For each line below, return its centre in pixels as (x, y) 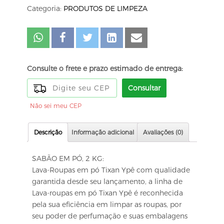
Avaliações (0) (163, 132)
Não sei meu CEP (56, 105)
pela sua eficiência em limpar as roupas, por (107, 205)
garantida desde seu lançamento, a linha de (107, 182)
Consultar (144, 88)
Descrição (48, 132)
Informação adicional (102, 132)
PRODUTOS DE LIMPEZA (105, 8)
